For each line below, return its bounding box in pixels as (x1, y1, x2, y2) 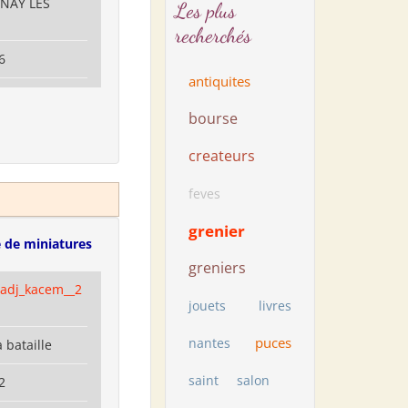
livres (259, 297, 291, 314)
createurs (189, 146, 255, 166)
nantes (189, 334, 230, 352)
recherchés (175, 23, 251, 47)
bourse (189, 108, 238, 128)
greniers (189, 258, 246, 278)
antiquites (189, 72, 250, 90)
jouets (189, 297, 226, 314)
